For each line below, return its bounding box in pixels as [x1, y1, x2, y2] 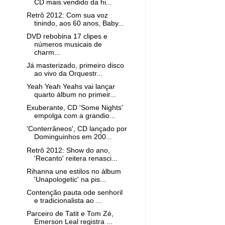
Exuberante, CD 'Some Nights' [26, 104, 123, 112]
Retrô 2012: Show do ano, [26, 146, 110, 154]
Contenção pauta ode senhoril [26, 188, 123, 196]
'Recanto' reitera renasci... [34, 154, 118, 162]
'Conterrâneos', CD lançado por [26, 125, 127, 133]
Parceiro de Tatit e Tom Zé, [26, 209, 114, 217]
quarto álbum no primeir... [34, 91, 116, 99]
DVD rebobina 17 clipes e [26, 32, 107, 40]
